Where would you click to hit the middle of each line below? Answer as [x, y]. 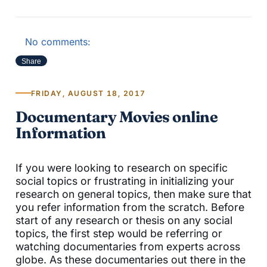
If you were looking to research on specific [122, 167]
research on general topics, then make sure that [133, 194]
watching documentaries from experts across [128, 246]
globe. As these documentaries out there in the [131, 259]
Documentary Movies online [117, 116]
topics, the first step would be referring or [119, 233]
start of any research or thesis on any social [124, 220]
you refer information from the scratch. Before [130, 207]
